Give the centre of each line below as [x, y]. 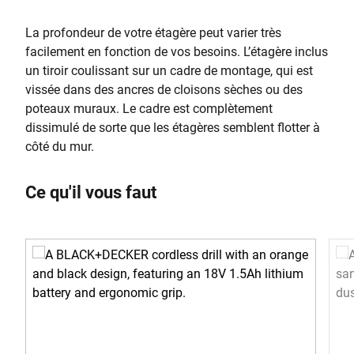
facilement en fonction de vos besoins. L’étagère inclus [177, 52]
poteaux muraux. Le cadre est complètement [149, 109]
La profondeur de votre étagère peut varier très [153, 33]
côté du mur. [60, 147]
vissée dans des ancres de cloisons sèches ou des [164, 90]
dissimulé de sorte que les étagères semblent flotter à [173, 128]
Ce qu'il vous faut [91, 192]
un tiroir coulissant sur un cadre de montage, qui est [169, 71]
